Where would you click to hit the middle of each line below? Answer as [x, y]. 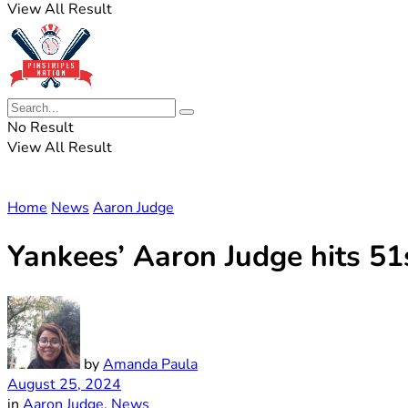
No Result [41, 127]
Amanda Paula [150, 364]
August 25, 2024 [64, 384]
